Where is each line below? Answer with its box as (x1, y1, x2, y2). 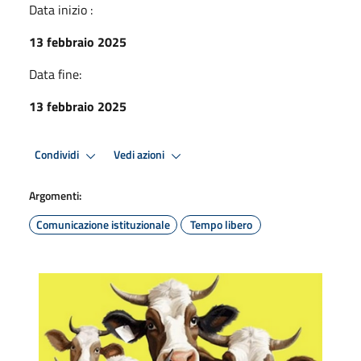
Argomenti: (29, 186, 81, 204)
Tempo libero (189, 215, 252, 233)
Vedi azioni (114, 146, 167, 164)
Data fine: (29, 64, 81, 84)
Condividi (35, 146, 81, 164)
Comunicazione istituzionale (36, 215, 170, 233)
